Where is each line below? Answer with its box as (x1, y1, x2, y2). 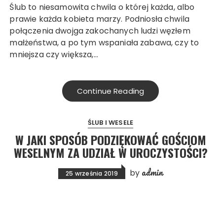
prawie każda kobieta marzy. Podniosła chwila (9, 13, 190, 25)
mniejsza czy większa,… (9, 48, 98, 60)
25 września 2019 (65, 169, 118, 178)
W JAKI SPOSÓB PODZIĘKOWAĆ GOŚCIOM (15, 130, 206, 148)
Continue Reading (76, 85, 145, 96)
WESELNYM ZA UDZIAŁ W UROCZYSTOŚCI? (13, 143, 208, 161)
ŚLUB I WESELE (88, 117, 133, 127)
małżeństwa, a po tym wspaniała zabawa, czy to (9, 37, 199, 48)
